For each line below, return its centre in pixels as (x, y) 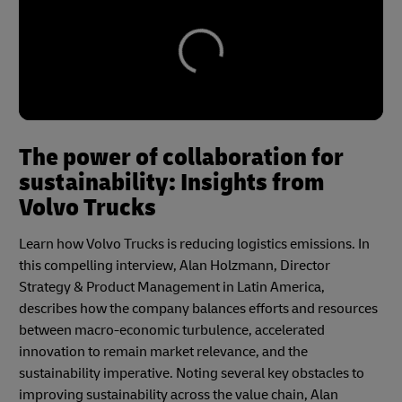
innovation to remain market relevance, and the (163, 352)
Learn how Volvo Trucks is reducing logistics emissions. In (194, 245)
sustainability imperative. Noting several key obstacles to (192, 374)
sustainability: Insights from (171, 183)
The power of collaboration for (181, 158)
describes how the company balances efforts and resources (198, 309)
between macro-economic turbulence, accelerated (172, 331)
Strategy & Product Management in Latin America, (172, 288)
